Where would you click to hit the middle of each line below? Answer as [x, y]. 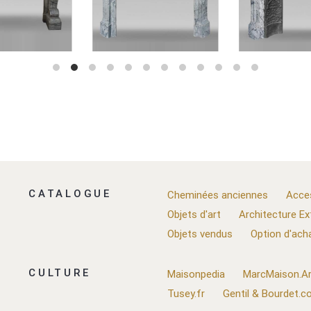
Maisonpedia [196, 274]
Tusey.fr [186, 293]
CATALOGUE [70, 194]
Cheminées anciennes [217, 194]
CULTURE [60, 273]
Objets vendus [200, 233]
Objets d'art [194, 214]
